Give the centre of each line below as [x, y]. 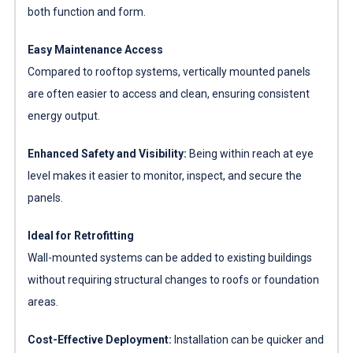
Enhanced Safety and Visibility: [108, 153]
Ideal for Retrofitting [80, 235]
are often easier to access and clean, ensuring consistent [168, 93]
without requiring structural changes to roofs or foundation [173, 279]
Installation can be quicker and [249, 339]
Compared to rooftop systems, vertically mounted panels [169, 71]
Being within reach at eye [251, 153]
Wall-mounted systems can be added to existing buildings [169, 257]
